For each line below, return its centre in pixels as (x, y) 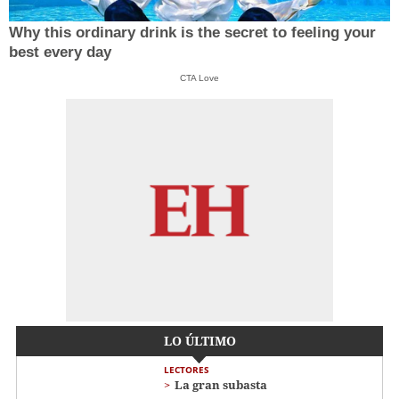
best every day (60, 52)
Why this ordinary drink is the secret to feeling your (192, 32)
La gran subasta (221, 385)
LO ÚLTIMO (199, 341)
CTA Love (199, 77)
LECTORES (187, 370)
